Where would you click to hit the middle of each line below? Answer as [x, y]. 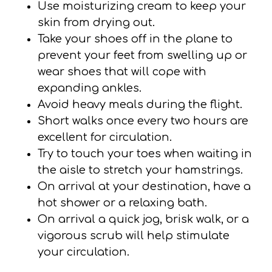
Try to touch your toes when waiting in [145, 154]
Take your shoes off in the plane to [135, 39]
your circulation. [84, 252]
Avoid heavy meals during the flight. [140, 104]
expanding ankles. [90, 88]
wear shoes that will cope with [122, 72]
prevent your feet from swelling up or [143, 55]
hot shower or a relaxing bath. [123, 203]
